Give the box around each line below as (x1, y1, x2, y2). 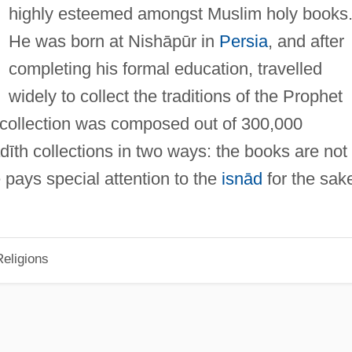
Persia (218, 31, 268, 51)
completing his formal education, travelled (8, 58, 322, 79)
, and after (267, 31, 344, 51)
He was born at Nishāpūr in (8, 31, 219, 51)
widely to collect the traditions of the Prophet (8, 86, 343, 106)
